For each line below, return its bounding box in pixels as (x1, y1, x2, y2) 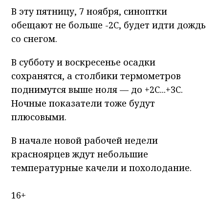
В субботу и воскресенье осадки (11, 56, 155, 68)
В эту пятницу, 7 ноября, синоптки (11, 5, 167, 18)
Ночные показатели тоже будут (11, 97, 155, 109)
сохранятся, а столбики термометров (11, 70, 181, 82)
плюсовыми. (11, 111, 66, 123)
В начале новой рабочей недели (11, 134, 158, 147)
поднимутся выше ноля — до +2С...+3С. (11, 84, 183, 96)
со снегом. (11, 33, 57, 45)
